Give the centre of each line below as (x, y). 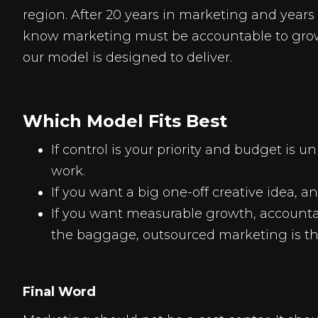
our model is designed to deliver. (127, 57)
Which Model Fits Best (125, 121)
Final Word (59, 292)
